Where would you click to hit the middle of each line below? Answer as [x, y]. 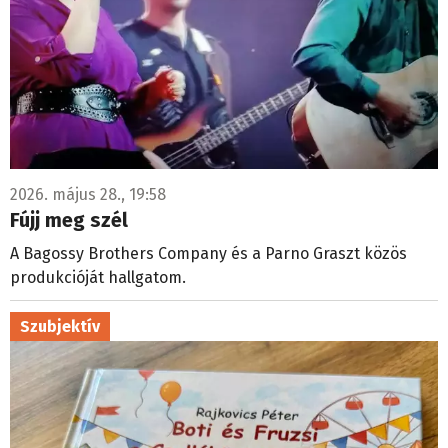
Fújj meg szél [69, 219]
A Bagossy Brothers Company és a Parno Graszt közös [208, 253]
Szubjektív [60, 326]
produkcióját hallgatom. [100, 277]
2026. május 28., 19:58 [88, 194]
